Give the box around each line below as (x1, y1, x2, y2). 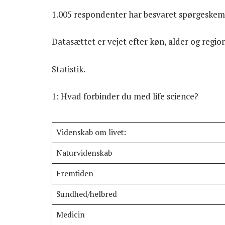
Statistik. (52, 63, 85, 75)
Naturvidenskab (56, 148, 112, 159)
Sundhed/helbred (56, 189, 117, 200)
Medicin (56, 209, 85, 220)
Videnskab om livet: (56, 127, 126, 138)
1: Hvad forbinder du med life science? (52, 90, 198, 102)
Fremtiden (56, 168, 93, 179)
